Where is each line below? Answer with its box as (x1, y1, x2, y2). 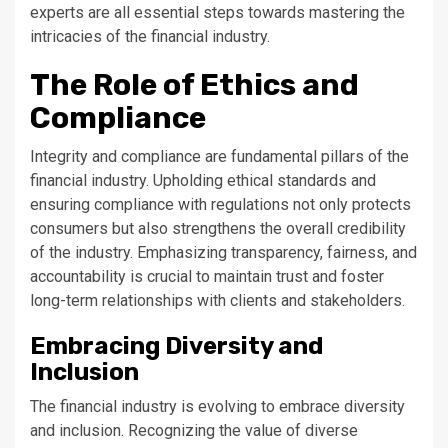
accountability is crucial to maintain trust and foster (30, 267, 384, 286)
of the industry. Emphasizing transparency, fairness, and (30, 243, 417, 262)
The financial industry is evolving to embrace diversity (30, 397, 405, 416)
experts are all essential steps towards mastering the (30, 3, 405, 22)
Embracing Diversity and (30, 332, 323, 360)
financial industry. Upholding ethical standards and (30, 171, 376, 190)
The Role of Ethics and (30, 67, 359, 103)
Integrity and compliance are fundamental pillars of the (30, 147, 409, 166)
